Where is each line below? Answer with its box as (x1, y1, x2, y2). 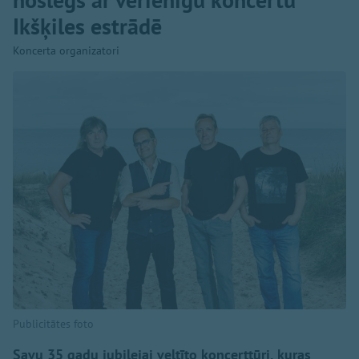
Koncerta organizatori (13, 42, 119, 58)
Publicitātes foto (13, 317, 94, 332)
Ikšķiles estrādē (13, 10, 162, 41)
